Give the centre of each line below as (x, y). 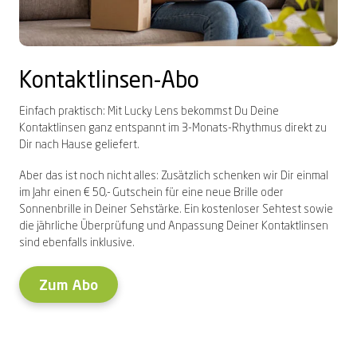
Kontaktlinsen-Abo (109, 82)
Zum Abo (69, 286)
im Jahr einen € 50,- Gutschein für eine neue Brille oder (151, 192)
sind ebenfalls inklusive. (78, 243)
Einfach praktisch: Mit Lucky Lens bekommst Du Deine (149, 111)
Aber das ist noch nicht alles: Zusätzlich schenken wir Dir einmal (174, 176)
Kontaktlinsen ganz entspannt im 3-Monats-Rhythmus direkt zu (173, 128)
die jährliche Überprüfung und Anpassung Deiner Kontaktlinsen (174, 226)
